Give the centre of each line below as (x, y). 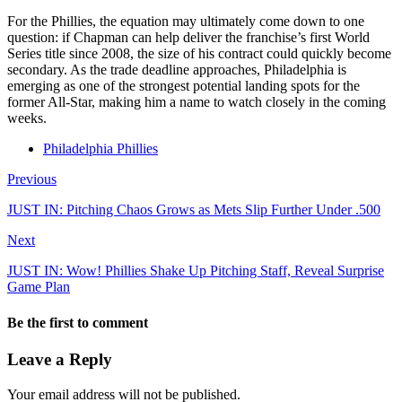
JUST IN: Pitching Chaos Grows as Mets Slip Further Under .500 (194, 210)
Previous (32, 179)
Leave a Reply (60, 359)
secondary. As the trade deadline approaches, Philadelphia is (177, 70)
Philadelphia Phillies (100, 149)
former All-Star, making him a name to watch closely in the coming (197, 102)
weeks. (27, 118)
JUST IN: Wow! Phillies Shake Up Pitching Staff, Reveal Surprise (196, 271)
